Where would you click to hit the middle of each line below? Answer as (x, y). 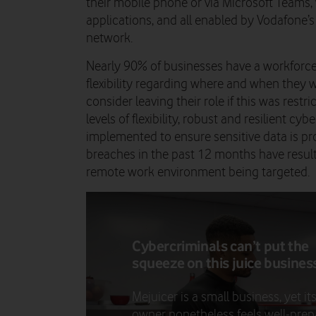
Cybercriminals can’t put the (220, 245)
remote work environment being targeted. (198, 172)
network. (109, 38)
